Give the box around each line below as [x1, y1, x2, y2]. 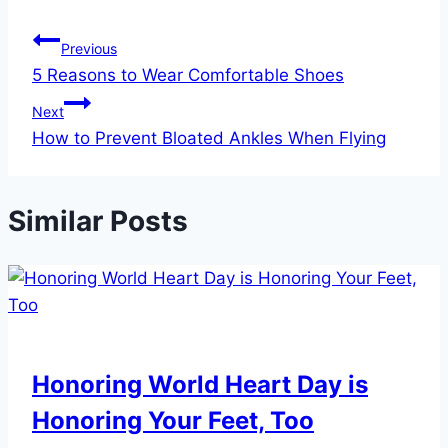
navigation [31, 71, 174, 106]
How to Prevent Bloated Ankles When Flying [32, 128, 386, 149]
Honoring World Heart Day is [32, 369, 368, 399]
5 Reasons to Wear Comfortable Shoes [32, 65, 344, 86]
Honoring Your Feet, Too [32, 405, 314, 435]
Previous [61, 40, 117, 58]
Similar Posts [8, 203, 188, 238]
